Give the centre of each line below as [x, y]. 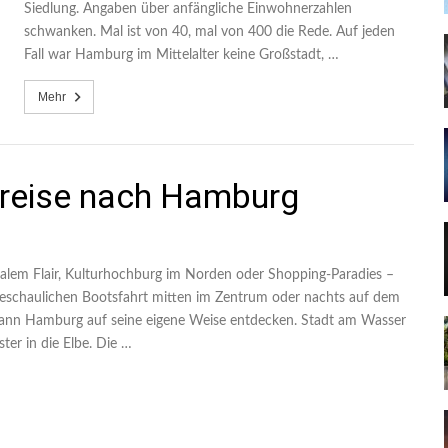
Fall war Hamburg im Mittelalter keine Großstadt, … [181, 55]
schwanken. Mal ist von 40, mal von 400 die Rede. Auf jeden [209, 32]
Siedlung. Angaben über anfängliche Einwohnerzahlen [188, 9]
